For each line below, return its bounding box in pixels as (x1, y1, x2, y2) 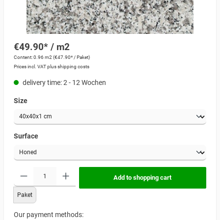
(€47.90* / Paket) (53, 54, 90, 60)
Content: (14, 54, 33, 60)
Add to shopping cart (113, 173, 172, 181)
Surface (14, 132, 38, 141)
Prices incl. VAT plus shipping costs (14, 63, 89, 69)
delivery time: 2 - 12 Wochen (21, 78, 106, 87)
